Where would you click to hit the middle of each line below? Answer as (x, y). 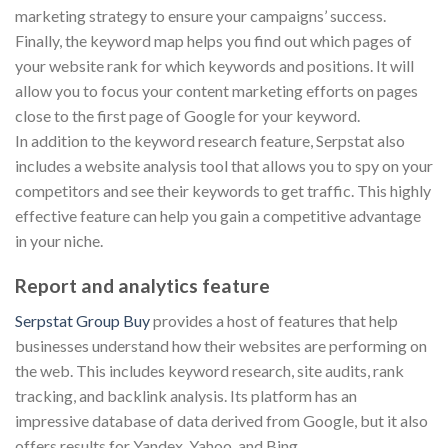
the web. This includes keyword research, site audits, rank (209, 370)
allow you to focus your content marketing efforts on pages (216, 91)
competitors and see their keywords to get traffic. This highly (223, 191)
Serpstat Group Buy (82, 320)
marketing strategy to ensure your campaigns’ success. (200, 16)
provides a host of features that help (274, 320)
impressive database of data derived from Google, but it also (221, 420)
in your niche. (59, 241)
